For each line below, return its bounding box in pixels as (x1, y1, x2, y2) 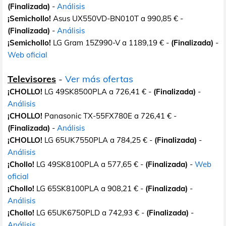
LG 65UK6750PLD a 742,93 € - (34, 207, 146, 217)
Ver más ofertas (65, 73, 133, 85)
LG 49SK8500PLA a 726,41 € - (42, 86, 153, 96)
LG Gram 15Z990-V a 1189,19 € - (51, 37, 171, 47)
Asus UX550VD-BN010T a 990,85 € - (51, 13, 183, 23)
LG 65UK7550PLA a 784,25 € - (42, 135, 154, 145)
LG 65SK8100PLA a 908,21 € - (34, 183, 145, 193)
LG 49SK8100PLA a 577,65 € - (34, 159, 145, 169)
